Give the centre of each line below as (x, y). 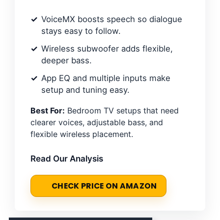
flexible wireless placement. (82, 134)
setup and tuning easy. (85, 90)
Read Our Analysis (67, 159)
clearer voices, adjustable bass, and (97, 122)
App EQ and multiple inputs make (106, 78)
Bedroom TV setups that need (122, 110)
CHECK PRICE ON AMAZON (104, 186)
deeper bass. (67, 60)
